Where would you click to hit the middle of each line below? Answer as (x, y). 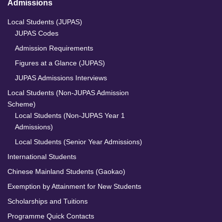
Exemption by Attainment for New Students (74, 187)
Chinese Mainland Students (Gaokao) (66, 172)
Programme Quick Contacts (51, 216)
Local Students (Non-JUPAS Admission (68, 93)
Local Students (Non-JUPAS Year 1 (70, 116)
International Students (42, 157)
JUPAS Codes (37, 33)
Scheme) (22, 104)
